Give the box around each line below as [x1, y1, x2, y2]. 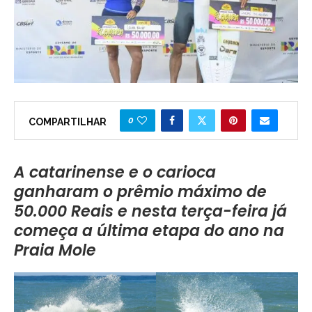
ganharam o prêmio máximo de [14, 181, 267, 203]
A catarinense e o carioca [14, 162, 216, 183]
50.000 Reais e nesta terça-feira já [14, 201, 287, 222]
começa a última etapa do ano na [14, 220, 284, 242]
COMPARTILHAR [29, 116, 107, 127]
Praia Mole [14, 240, 96, 261]
